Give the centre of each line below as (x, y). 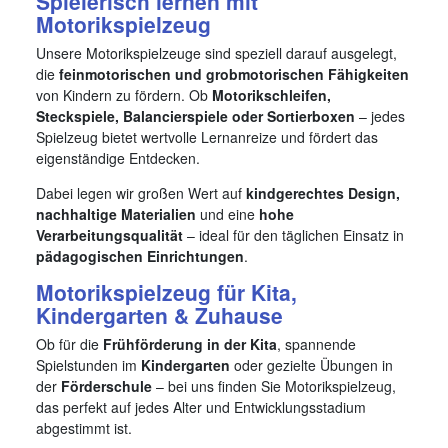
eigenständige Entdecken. (118, 158)
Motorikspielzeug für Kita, (166, 292)
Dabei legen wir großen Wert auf (141, 193)
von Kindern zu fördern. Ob (124, 95)
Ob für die (69, 344)
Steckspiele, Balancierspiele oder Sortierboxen (195, 116)
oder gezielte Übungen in (311, 365)
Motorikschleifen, (271, 95)
